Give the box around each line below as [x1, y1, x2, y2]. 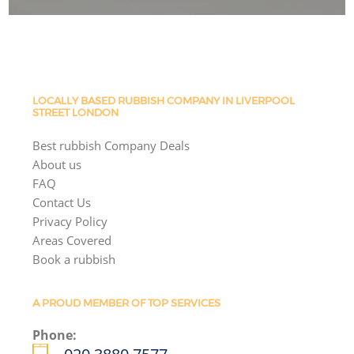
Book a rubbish [32, 250, 116, 267]
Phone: [32, 326, 77, 344]
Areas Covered [32, 232, 112, 248]
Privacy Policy [32, 213, 108, 229]
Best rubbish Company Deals [32, 137, 190, 153]
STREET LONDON [32, 107, 119, 119]
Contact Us [32, 194, 92, 210]
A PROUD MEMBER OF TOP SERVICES [32, 297, 221, 310]
